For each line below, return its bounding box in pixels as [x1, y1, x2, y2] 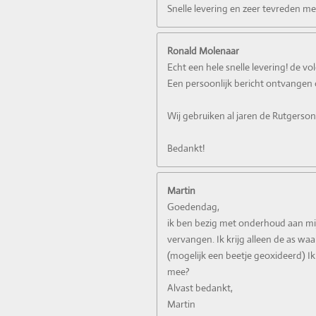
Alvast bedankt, [167, 281, 233, 294]
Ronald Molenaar [167, 44, 239, 57]
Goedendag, [167, 200, 219, 213]
